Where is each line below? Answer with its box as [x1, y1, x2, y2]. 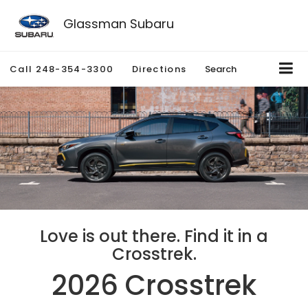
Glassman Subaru [63, 14, 174, 32]
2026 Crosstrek [52, 266, 256, 305]
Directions [132, 63, 187, 76]
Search [205, 63, 237, 76]
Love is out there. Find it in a [40, 225, 268, 248]
